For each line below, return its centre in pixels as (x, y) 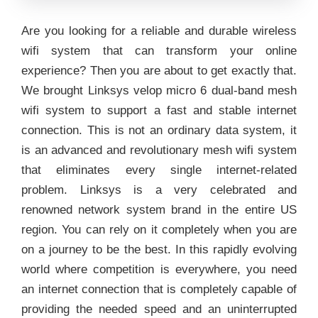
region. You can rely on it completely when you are (159, 230)
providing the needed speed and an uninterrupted (159, 309)
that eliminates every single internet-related (159, 170)
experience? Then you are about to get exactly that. (159, 71)
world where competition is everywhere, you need (159, 270)
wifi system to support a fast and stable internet (159, 111)
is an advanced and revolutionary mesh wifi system (159, 150)
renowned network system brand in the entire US (159, 210)
